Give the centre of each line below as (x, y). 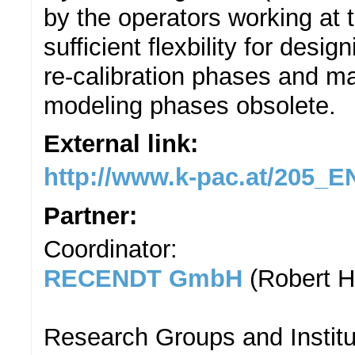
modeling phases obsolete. (190, 105)
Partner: (94, 216)
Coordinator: (111, 250)
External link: (124, 143)
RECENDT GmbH (143, 279)
